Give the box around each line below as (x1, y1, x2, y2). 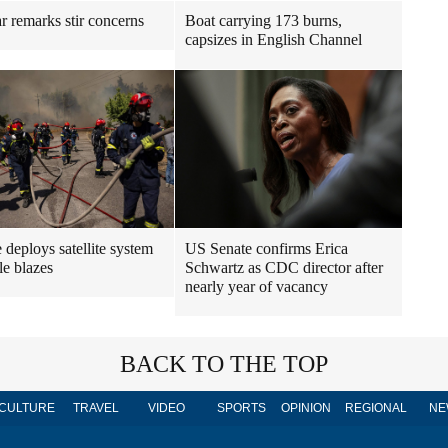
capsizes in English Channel (185, 31, 362, 48)
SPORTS (216, 401, 266, 415)
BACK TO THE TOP (120, 351, 328, 377)
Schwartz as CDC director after (185, 259, 383, 276)
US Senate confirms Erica (185, 240, 348, 257)
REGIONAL (345, 401, 407, 415)
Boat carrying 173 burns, (185, 12, 342, 29)
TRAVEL (73, 401, 119, 415)
